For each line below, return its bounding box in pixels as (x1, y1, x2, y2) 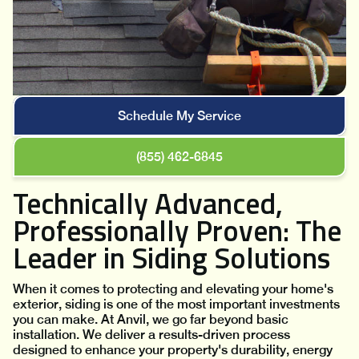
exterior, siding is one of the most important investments (13, 296, 340, 313)
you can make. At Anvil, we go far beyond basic (13, 312, 288, 328)
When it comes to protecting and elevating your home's (13, 281, 333, 297)
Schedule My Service (118, 108, 241, 124)
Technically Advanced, (13, 181, 283, 226)
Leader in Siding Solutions (13, 236, 330, 280)
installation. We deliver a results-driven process (13, 327, 290, 343)
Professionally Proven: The (13, 208, 341, 253)
